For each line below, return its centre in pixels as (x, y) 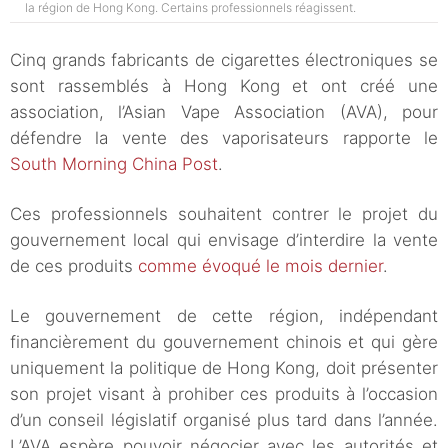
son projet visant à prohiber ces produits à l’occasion (224, 394)
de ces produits (74, 266)
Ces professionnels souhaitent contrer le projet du (224, 214)
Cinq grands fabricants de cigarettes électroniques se (224, 60)
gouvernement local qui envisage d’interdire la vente (224, 240)
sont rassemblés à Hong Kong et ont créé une (224, 86)
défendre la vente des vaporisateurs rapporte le (224, 138)
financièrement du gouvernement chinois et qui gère (224, 342)
